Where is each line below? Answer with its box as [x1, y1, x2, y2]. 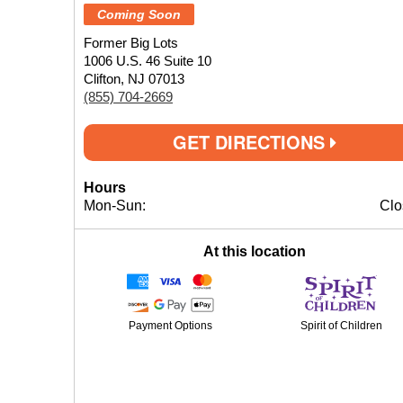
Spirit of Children [300, 319, 382, 332]
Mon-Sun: [84, 198, 146, 213]
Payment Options [128, 319, 212, 332]
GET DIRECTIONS [173, 129, 330, 155]
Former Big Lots [84, 35, 178, 50]
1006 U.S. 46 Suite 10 [84, 53, 211, 68]
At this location [203, 244, 306, 259]
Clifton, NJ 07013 [84, 71, 184, 86]
